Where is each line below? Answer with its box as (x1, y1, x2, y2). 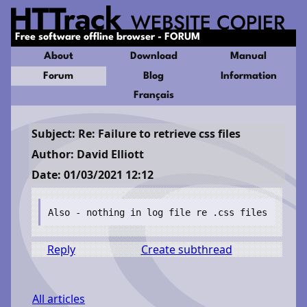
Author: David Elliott (32, 146, 144, 162)
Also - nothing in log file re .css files (48, 206, 268, 218)
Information (220, 71, 277, 82)
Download (130, 51, 177, 62)
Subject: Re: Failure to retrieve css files (32, 125, 241, 141)
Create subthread (140, 241, 232, 257)
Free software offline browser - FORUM (15, 32, 201, 43)
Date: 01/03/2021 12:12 (32, 167, 153, 182)
